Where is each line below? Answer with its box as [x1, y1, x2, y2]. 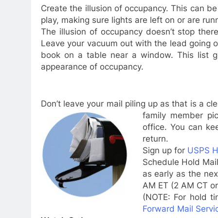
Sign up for [142, 145, 187, 155]
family [142, 110, 170, 120]
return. [142, 133, 168, 144]
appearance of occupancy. [41, 61, 144, 72]
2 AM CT [173, 180, 208, 190]
